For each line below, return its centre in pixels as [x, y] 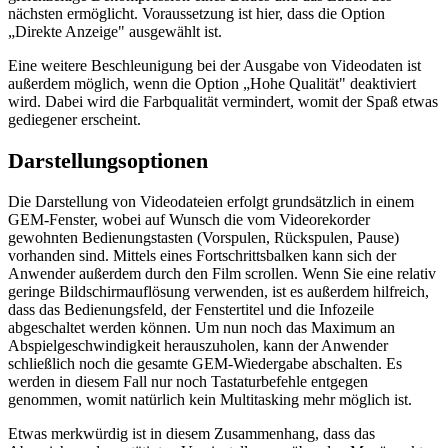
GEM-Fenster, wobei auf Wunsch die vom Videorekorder [189, 219]
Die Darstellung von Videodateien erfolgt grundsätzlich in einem [211, 201]
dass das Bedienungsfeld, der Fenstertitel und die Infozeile [191, 309]
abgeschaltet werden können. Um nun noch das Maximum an [201, 327]
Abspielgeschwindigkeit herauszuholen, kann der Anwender [198, 345]
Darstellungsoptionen [108, 160]
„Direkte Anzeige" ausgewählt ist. [115, 32]
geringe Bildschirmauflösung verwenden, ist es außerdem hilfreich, [218, 291]
